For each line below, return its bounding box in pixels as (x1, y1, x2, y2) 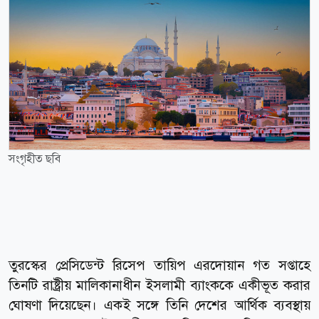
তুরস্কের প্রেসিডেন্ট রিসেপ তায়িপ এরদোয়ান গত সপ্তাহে (9, 256, 310, 274)
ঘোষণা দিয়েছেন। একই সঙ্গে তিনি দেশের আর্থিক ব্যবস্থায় (9, 296, 310, 314)
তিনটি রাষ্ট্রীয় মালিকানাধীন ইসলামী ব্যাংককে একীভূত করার (9, 276, 310, 294)
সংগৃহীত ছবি (9, 150, 61, 166)
